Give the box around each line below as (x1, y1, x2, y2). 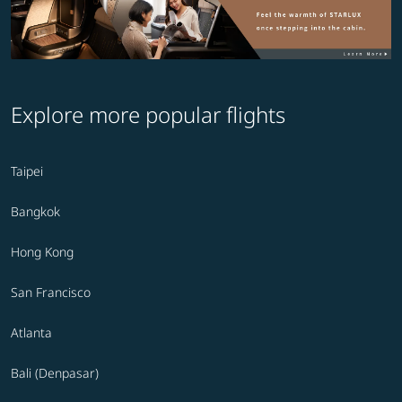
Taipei (11, 162, 43, 180)
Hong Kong (11, 243, 74, 261)
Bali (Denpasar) (11, 364, 99, 382)
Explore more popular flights (11, 100, 285, 130)
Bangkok (11, 203, 60, 221)
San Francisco (11, 284, 91, 301)
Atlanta (11, 324, 52, 342)
